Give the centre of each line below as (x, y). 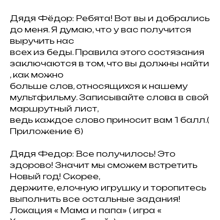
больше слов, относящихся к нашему (99, 86)
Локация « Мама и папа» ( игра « (86, 210)
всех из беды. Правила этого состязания (107, 52)
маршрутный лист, (54, 109)
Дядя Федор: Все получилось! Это (93, 154)
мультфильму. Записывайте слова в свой (109, 97)
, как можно (37, 75)
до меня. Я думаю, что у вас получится (100, 29)
